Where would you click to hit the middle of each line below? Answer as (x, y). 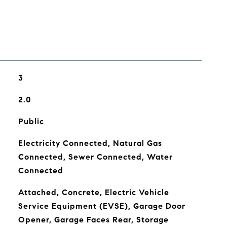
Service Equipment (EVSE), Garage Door (102, 206)
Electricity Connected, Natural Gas (90, 143)
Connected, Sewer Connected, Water (95, 157)
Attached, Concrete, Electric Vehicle (93, 192)
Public (31, 121)
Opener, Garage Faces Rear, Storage (93, 220)
